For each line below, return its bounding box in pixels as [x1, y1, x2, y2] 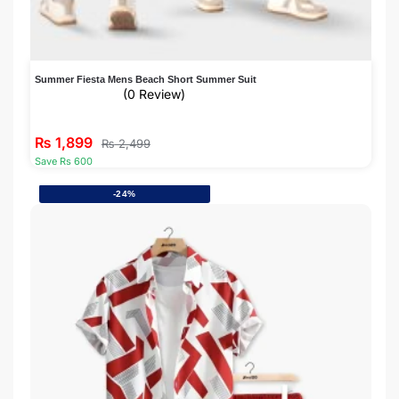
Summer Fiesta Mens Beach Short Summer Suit [34, 73, 256, 85]
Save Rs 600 [34, 154, 93, 167]
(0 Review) [122, 85, 185, 102]
